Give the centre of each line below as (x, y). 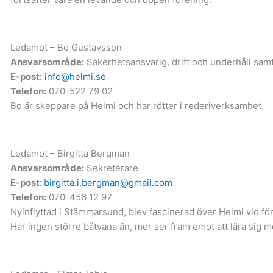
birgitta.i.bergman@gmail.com (108, 182)
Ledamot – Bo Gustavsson (66, 47)
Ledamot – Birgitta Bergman (70, 153)
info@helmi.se (75, 76)
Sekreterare (111, 168)
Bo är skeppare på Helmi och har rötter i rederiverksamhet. (137, 105)
